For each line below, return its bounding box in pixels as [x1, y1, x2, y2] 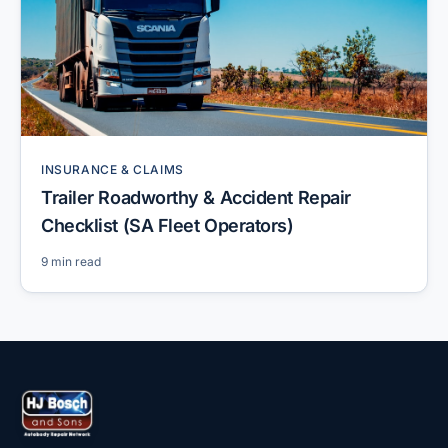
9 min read [41, 254, 101, 270]
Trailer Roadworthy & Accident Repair [41, 187, 351, 209]
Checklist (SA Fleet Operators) [41, 215, 294, 237]
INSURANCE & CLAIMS [41, 162, 184, 178]
